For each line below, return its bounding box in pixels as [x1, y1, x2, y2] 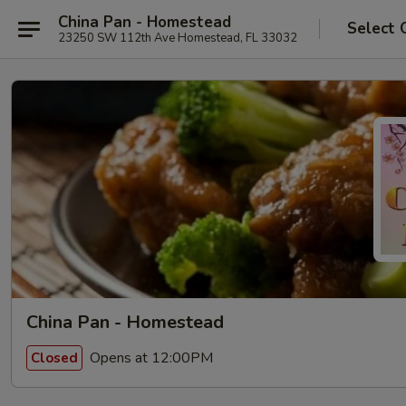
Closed [31, 348, 78, 367]
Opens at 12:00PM [86, 347, 213, 368]
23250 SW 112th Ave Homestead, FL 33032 [58, 29, 297, 46]
